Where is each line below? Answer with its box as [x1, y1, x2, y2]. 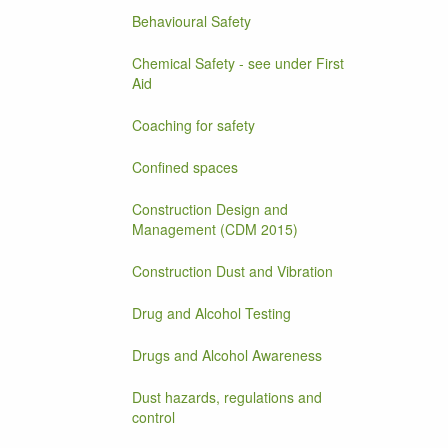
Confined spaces [132, 157, 238, 177]
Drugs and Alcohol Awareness [132, 345, 322, 365]
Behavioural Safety [132, 11, 251, 31]
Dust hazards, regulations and [132, 387, 322, 407]
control [132, 407, 175, 427]
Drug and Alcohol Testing [132, 303, 291, 323]
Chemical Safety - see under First [132, 53, 344, 73]
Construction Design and [132, 199, 288, 219]
